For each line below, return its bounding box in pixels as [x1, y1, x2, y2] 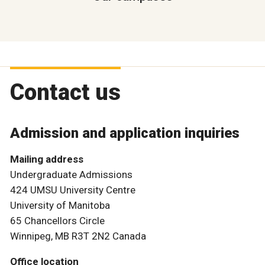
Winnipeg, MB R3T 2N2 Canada [10, 230, 146, 243]
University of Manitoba [10, 199, 110, 212]
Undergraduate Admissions [10, 169, 132, 181]
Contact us [10, 79, 121, 106]
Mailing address [10, 153, 83, 166]
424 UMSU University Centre [10, 184, 135, 196]
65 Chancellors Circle [10, 215, 105, 227]
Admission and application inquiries [10, 125, 240, 142]
